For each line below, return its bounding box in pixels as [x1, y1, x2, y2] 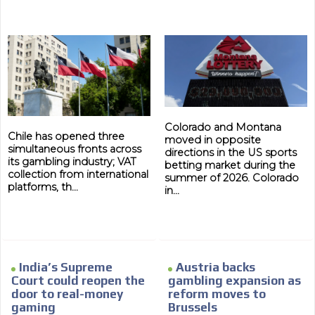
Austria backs [176, 260, 255, 275]
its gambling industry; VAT [8, 155, 137, 168]
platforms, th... [8, 180, 79, 193]
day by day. [35, 32, 82, 44]
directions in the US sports [165, 146, 297, 160]
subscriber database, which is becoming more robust [35, 18, 267, 30]
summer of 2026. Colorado [165, 172, 299, 185]
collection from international [8, 167, 149, 181]
